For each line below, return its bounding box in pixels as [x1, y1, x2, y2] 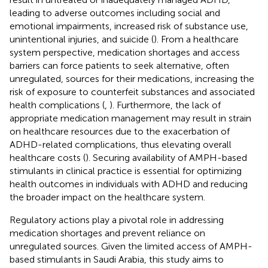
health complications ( [10, 99, 105, 111]
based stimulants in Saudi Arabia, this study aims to [10, 253, 224, 265]
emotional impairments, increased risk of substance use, [10, 20, 248, 32]
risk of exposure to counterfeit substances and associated [10, 86, 255, 98]
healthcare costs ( [10, 151, 86, 163]
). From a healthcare [154, 33, 239, 45]
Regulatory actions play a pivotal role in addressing [10, 214, 224, 226]
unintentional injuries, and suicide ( [10, 33, 154, 45]
